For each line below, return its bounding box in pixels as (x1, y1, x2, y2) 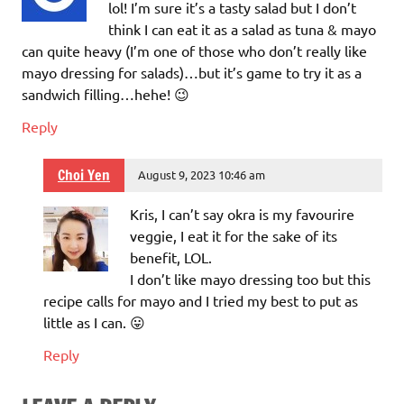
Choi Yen (58, 165, 110, 186)
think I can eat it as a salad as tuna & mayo (108, 19, 376, 38)
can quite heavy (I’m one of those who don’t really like (22, 41, 367, 60)
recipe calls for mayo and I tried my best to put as (43, 290, 358, 309)
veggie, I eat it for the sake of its (130, 225, 337, 244)
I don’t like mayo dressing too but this (130, 269, 371, 288)
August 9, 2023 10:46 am (138, 167, 266, 183)
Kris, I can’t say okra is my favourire (130, 204, 354, 223)
